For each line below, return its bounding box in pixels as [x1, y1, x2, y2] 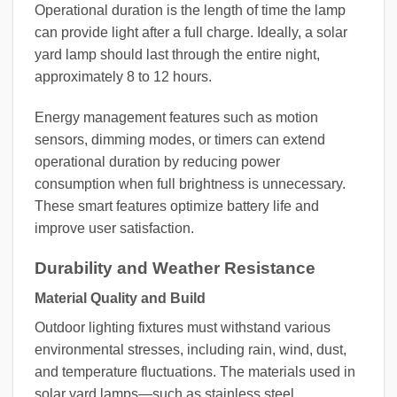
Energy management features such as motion [35, 109, 318, 125]
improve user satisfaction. [35, 220, 194, 236]
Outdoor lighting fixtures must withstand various [35, 320, 331, 336]
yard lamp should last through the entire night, [35, 47, 320, 63]
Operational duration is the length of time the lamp [35, 3, 346, 19]
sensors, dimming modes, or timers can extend [35, 131, 325, 147]
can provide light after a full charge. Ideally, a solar [35, 25, 347, 41]
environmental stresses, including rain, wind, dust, [35, 342, 346, 358]
